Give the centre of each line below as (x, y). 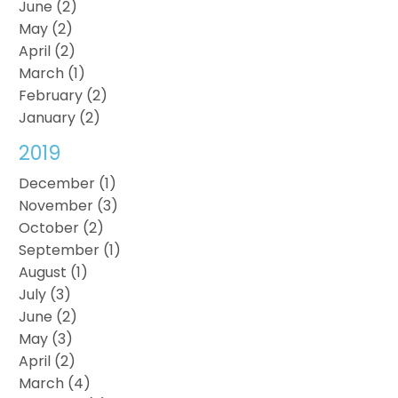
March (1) (52, 73)
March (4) (55, 383)
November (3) (69, 205)
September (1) (70, 250)
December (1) (68, 183)
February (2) (64, 95)
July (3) (45, 294)
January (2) (60, 117)
